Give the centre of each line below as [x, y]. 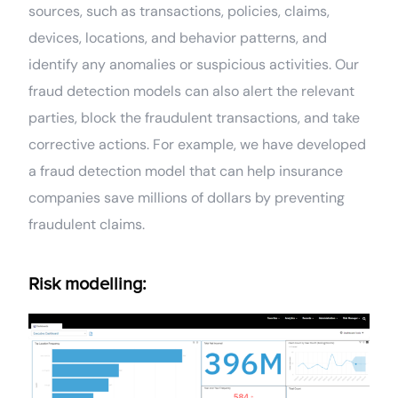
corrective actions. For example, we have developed [198, 145]
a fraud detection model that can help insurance [186, 171]
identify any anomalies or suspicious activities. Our [194, 65]
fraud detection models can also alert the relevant [192, 92]
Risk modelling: [88, 285]
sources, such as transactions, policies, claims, [179, 12]
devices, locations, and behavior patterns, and [178, 38]
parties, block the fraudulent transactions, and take [195, 118]
